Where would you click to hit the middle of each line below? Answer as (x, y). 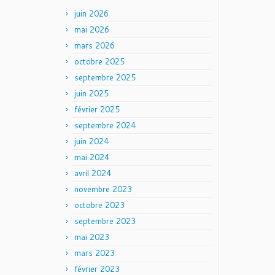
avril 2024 (93, 173)
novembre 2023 (103, 189)
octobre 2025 (99, 61)
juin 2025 (91, 93)
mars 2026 (95, 45)
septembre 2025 (105, 77)
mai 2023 (92, 237)
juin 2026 (91, 14)
